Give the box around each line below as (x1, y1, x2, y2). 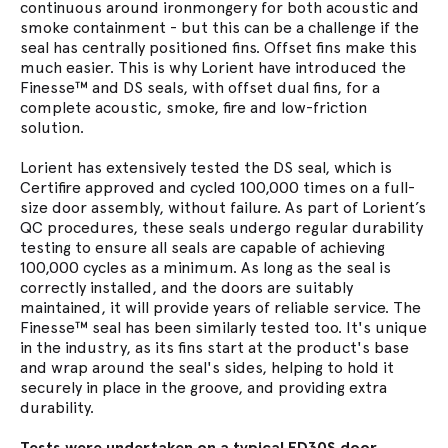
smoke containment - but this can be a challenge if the (20, 18, 419, 37)
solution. (20, 118, 84, 137)
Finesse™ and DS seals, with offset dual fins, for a (20, 78, 380, 97)
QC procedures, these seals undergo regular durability (20, 218, 423, 237)
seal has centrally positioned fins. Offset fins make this (20, 38, 417, 57)
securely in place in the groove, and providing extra (20, 378, 387, 397)
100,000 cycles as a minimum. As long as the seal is (20, 258, 391, 277)
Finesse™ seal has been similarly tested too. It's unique (20, 318, 427, 337)
